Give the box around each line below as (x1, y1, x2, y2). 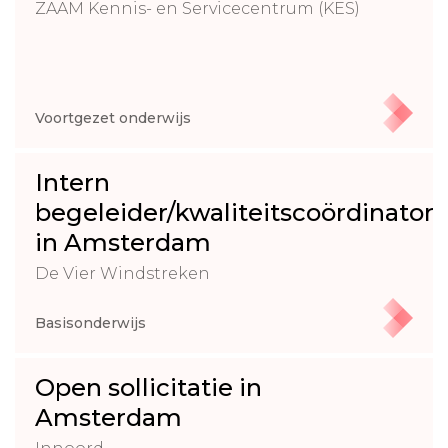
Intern (35, 167, 110, 197)
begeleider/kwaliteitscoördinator (35, 197, 434, 227)
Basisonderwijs (35, 313, 146, 332)
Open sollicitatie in (35, 372, 262, 402)
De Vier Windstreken (35, 263, 210, 283)
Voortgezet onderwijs (35, 108, 191, 127)
